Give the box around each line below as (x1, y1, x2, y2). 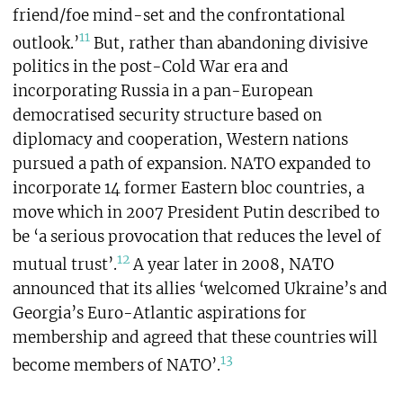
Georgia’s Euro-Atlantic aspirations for (12, 303, 307, 324)
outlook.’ (12, 32, 79, 53)
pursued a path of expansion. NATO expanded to (12, 154, 371, 175)
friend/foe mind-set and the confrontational (12, 4, 345, 25)
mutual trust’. (12, 255, 117, 275)
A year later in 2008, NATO (129, 255, 334, 275)
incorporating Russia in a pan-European (12, 81, 313, 102)
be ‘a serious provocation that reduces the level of (12, 227, 381, 247)
